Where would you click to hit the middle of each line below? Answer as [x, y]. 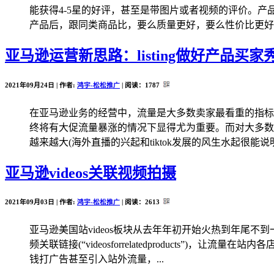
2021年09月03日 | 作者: [41, 202]
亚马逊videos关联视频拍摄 [91, 173]
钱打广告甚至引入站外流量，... [97, 259]
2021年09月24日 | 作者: [41, 85]
